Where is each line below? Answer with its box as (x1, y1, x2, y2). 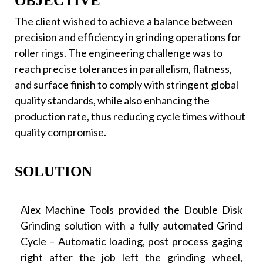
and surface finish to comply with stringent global (15, 77, 238, 91)
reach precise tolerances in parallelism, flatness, (15, 62, 232, 75)
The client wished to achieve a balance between (15, 14, 233, 28)
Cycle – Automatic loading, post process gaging (21, 234, 242, 248)
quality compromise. (15, 125, 106, 139)
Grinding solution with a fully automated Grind (21, 218, 242, 232)
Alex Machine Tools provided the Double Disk (21, 203, 242, 216)
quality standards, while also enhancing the (15, 93, 210, 107)
